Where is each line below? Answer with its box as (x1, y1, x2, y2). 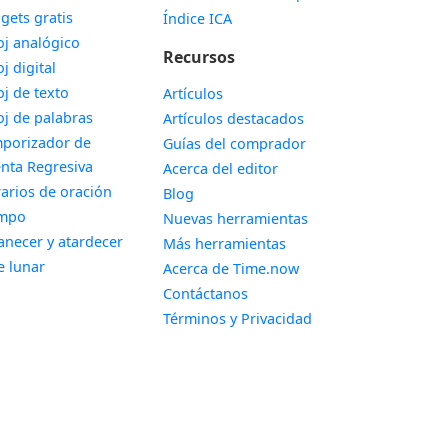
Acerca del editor (162, 159, 278, 178)
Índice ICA (162, 9, 232, 28)
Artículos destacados (162, 109, 304, 128)
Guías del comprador (162, 134, 306, 153)
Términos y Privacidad (162, 309, 312, 328)
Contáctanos (162, 284, 248, 303)
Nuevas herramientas (162, 209, 308, 228)
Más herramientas (162, 234, 286, 253)
